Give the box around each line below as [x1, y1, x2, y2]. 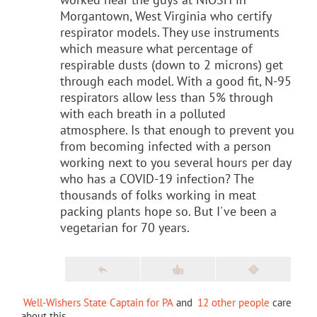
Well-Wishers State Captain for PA [23, 295, 173, 309]
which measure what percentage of [60, 40, 253, 57]
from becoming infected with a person [60, 137, 271, 154]
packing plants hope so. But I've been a [60, 202, 277, 219]
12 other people [197, 295, 270, 309]
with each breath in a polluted [60, 105, 226, 122]
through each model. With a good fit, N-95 [60, 72, 292, 89]
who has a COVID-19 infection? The [60, 170, 254, 187]
